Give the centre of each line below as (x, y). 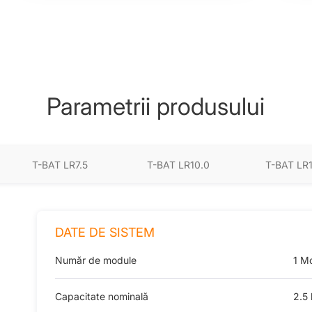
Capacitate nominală (101, 296)
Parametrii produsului (156, 106)
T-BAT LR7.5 (60, 164)
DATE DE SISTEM (104, 232)
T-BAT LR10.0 (178, 164)
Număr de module (95, 260)
